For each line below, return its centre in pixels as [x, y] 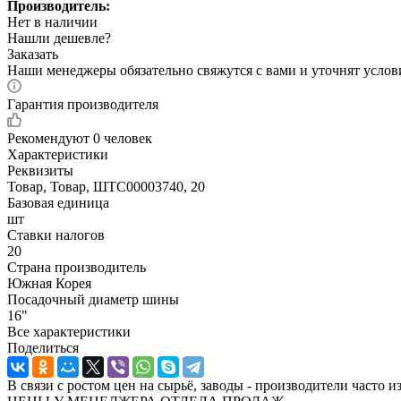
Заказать [33, 54]
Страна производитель [77, 267]
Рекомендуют [50, 138]
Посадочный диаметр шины [93, 299]
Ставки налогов [56, 235]
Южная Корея [49, 283]
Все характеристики [69, 331]
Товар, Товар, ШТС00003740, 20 [106, 186]
